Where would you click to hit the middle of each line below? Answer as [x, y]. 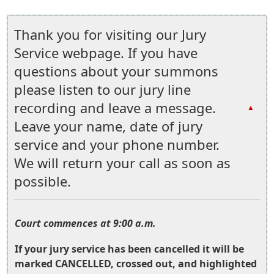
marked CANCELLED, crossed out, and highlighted [136, 264]
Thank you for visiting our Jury [110, 34]
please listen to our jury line [102, 89]
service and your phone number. [117, 144]
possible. [43, 181]
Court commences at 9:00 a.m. [85, 223]
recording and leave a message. [115, 108]
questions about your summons [116, 71]
